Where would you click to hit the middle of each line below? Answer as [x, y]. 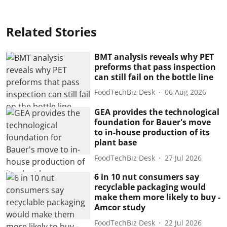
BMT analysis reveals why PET [154, 56]
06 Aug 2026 [186, 92]
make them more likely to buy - [158, 197]
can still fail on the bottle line [154, 77]
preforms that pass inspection [155, 67]
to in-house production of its [152, 133]
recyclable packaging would [150, 187]
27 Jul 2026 [183, 158]
